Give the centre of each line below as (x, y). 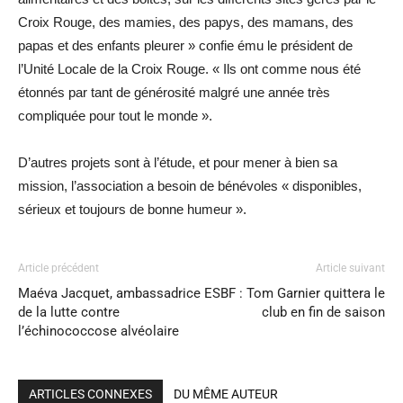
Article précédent (58, 268)
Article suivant (350, 268)
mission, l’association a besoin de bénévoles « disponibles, (190, 185)
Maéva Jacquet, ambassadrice (109, 293)
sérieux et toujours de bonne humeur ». (132, 209)
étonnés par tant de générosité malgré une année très (174, 92)
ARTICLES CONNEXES (90, 394)
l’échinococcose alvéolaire (99, 331)
